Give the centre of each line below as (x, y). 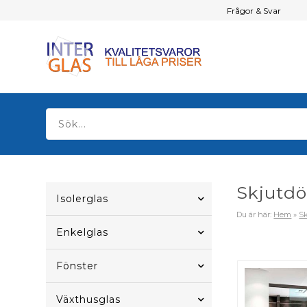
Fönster (77, 266)
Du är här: (255, 214)
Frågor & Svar (254, 10)
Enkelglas (83, 232)
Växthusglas (89, 299)
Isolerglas (83, 199)
